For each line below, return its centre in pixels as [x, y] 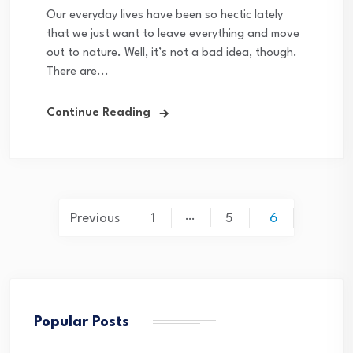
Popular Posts [82, 323]
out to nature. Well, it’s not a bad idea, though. [172, 54]
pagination [76, 245]
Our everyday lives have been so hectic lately [165, 16]
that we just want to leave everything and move [173, 35]
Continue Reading [98, 113]
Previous [95, 219]
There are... [78, 72]
